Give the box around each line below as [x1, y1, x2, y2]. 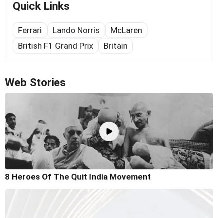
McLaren [110, 25, 142, 35]
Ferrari [18, 25, 42, 35]
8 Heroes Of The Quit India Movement [5, 172, 151, 182]
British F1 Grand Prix [18, 40, 93, 51]
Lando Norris [53, 25, 100, 35]
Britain [104, 40, 127, 51]
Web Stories [5, 75, 66, 89]
